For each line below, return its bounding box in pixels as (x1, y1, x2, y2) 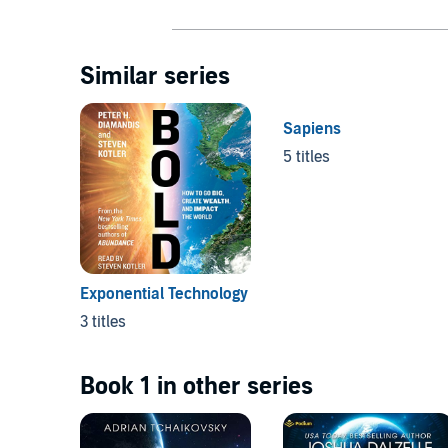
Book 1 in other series (80, 371, 313, 401)
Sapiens (282, 118, 341, 139)
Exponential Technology (80, 283, 248, 304)
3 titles (80, 311, 126, 332)
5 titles (282, 146, 330, 167)
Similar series (80, 61, 230, 91)
